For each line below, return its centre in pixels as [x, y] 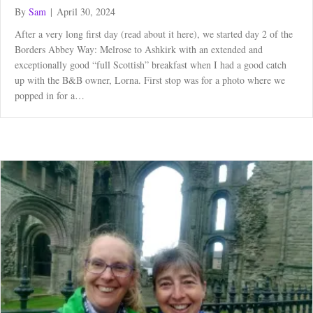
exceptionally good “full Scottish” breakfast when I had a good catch [151, 65]
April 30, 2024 [86, 12]
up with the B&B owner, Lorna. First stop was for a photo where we [152, 80]
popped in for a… [50, 96]
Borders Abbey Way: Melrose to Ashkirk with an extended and [139, 50]
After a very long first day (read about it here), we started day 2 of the [154, 34]
